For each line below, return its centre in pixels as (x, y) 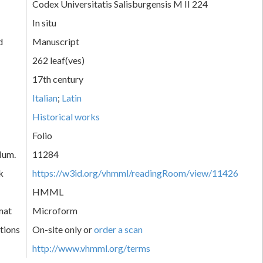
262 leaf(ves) (58, 60)
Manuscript (56, 41)
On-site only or (63, 229)
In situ (44, 22)
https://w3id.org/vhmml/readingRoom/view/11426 (135, 173)
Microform (55, 210)
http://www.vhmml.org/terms (91, 248)
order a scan (118, 229)
